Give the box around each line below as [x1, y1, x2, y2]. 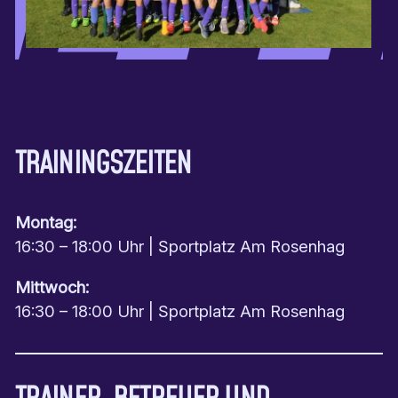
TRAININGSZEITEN [14, 143, 192, 186]
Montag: [14, 212, 81, 233]
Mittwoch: [14, 276, 89, 297]
